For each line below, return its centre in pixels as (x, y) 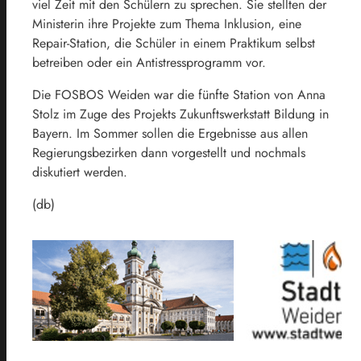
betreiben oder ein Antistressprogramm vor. (149, 62)
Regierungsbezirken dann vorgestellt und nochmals (169, 152)
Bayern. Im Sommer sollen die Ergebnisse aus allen (170, 133)
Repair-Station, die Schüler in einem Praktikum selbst (174, 43)
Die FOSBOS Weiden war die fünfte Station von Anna (179, 94)
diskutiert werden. (80, 172)
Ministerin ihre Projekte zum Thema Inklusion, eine (167, 23)
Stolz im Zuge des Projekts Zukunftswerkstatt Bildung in (180, 114)
